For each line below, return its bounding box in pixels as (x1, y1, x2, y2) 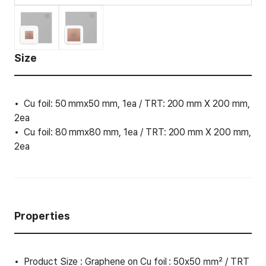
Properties (14, 209, 70, 222)
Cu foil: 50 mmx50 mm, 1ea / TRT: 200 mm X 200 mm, (23, 97, 250, 109)
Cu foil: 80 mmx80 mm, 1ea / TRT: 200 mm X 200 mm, (23, 126, 251, 138)
